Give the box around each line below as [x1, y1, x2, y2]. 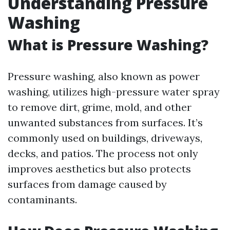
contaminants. [8, 193, 77, 206]
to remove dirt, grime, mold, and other [8, 101, 191, 113]
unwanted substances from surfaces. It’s [8, 116, 203, 129]
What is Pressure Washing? [8, 35, 208, 54]
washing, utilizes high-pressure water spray [8, 85, 220, 98]
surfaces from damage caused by [8, 178, 167, 190]
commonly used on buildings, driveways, [8, 131, 202, 144]
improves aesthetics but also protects [8, 162, 191, 175]
